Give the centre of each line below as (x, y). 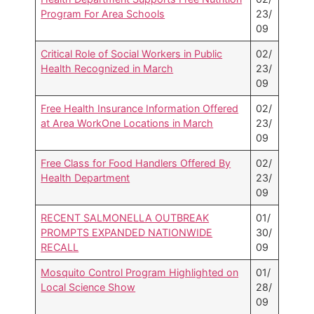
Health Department (86, 178)
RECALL (60, 247)
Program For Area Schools (103, 14)
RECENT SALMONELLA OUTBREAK (125, 218)
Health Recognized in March (107, 69)
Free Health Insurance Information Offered (140, 109)
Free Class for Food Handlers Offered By (136, 163)
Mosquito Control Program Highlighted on (140, 273)
